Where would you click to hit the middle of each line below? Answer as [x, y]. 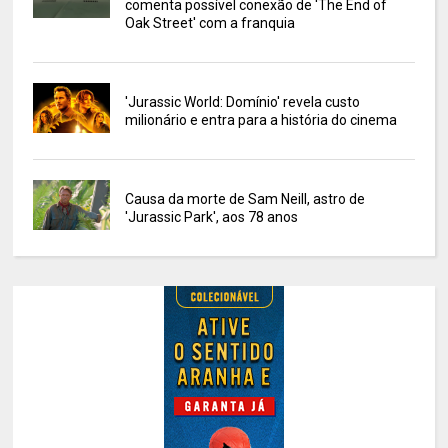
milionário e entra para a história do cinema [260, 119]
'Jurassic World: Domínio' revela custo [242, 101]
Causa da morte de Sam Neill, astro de [244, 198]
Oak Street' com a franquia [209, 22]
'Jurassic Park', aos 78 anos [211, 216]
